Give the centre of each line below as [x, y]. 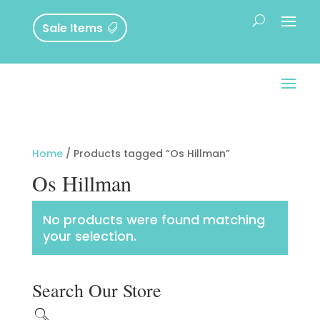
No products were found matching [154, 220]
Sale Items [73, 28]
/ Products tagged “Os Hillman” [146, 154]
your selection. [89, 236]
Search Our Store [96, 290]
